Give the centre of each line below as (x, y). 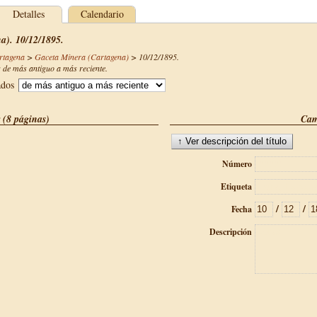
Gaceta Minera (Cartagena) (82, 57)
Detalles (28, 14)
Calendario (102, 14)
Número (237, 164)
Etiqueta (236, 186)
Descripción (231, 232)
